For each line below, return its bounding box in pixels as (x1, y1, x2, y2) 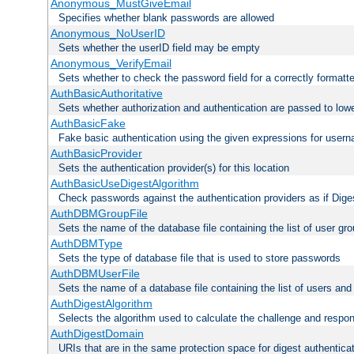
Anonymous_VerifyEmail (50, 57, 171, 70)
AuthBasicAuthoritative (50, 87, 163, 100)
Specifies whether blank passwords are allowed (58, 12, 274, 24)
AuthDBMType (50, 237, 122, 250)
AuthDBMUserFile (50, 267, 140, 281)
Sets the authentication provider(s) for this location (58, 162, 289, 175)
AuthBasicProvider (50, 147, 142, 160)
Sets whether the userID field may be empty (58, 42, 260, 55)
